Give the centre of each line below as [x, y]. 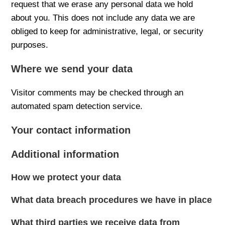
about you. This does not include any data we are [103, 18]
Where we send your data [72, 69]
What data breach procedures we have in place [112, 200]
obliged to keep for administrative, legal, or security [107, 31]
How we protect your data [66, 177]
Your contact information [71, 130]
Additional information [65, 154]
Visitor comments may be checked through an [97, 93]
